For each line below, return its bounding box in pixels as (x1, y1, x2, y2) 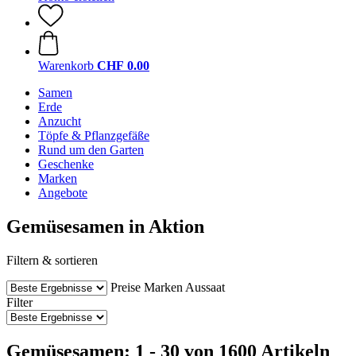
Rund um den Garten (38, 143, 144, 157)
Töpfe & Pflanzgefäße (38, 129, 149, 142)
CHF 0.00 (97, 59, 149, 72)
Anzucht (38, 114, 81, 128)
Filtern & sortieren (6, 253, 98, 267)
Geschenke (38, 157, 94, 171)
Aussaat (185, 280, 225, 294)
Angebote (38, 186, 87, 199)
